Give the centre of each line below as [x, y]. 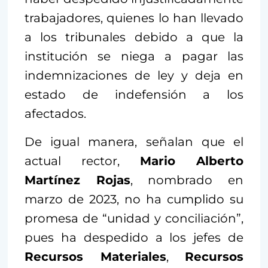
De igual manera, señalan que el [134, 142]
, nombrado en [187, 180]
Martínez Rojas [77, 180]
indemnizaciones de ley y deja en [134, 76]
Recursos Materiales [95, 257]
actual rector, [82, 161]
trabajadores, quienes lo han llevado [134, 18]
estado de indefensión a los [134, 95]
